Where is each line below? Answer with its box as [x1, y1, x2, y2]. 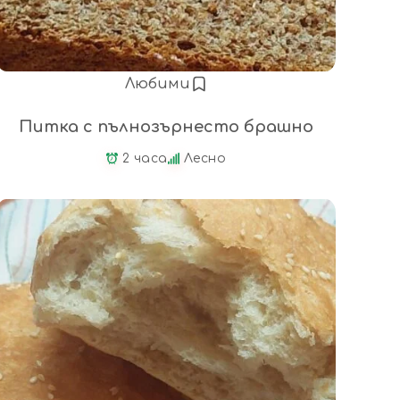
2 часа [121, 152, 168, 166]
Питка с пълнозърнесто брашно [19, 118, 313, 137]
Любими [124, 76, 190, 93]
